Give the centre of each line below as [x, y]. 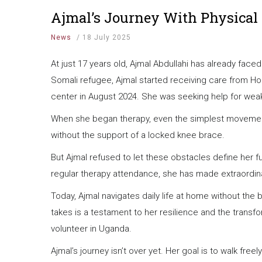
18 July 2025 [107, 38]
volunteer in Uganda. [91, 229]
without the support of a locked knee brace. [138, 135]
